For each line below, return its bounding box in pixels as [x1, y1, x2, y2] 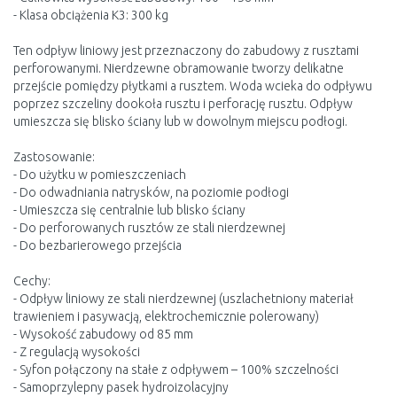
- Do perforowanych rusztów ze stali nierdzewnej [13, 221, 285, 235]
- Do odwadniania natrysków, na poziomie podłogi [13, 185, 289, 199]
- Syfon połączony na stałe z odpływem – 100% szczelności [13, 362, 339, 377]
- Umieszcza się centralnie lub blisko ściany [13, 203, 245, 217]
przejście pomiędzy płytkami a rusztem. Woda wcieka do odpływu [13, 79, 372, 93]
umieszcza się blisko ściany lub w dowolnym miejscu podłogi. [13, 114, 347, 128]
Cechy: [13, 274, 51, 288]
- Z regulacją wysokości [13, 345, 140, 359]
